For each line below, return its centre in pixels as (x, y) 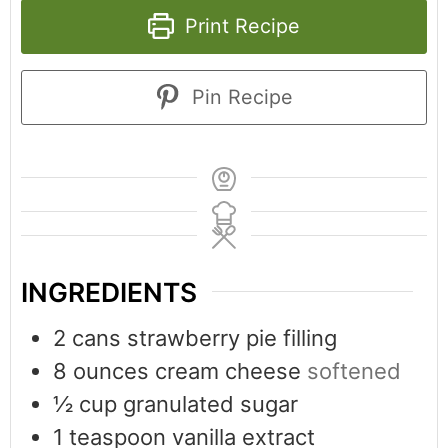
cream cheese (228, 370)
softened (354, 370)
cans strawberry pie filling (204, 337)
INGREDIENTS (109, 291)
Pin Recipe (239, 97)
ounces (111, 370)
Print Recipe (239, 26)
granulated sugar (210, 403)
